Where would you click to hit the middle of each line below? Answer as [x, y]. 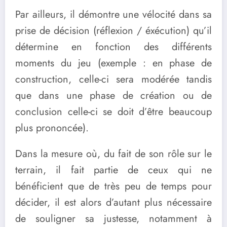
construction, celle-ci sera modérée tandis [113, 79]
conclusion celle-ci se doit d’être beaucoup [113, 111]
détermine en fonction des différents [113, 47]
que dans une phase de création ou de [113, 95]
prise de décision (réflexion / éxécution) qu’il [113, 30]
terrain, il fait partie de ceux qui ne [113, 170]
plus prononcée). [52, 128]
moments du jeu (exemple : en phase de [113, 63]
